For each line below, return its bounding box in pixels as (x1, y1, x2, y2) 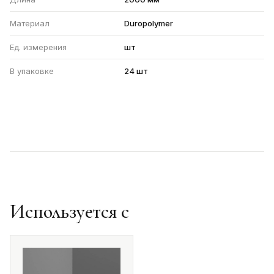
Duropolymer (124, 18, 173, 28)
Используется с (10, 199, 129, 223)
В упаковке (10, 66, 54, 76)
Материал (10, 18, 50, 28)
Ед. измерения (10, 42, 67, 52)
